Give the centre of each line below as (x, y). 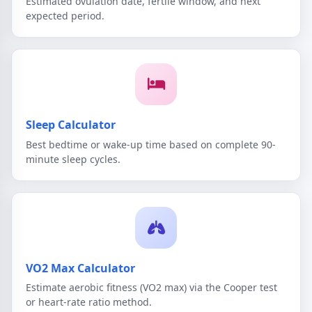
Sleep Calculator (71, 125)
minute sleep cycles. (73, 159)
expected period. (65, 16)
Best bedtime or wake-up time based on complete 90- (151, 144)
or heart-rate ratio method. (89, 302)
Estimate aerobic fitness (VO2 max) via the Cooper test (151, 288)
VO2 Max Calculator (80, 268)
